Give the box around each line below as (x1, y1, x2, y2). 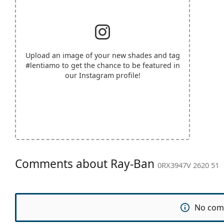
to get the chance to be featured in (59, 60, 180, 70)
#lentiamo (25, 60, 60, 70)
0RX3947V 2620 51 (157, 159, 219, 170)
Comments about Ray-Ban (15, 155, 157, 171)
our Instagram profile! (64, 70, 140, 80)
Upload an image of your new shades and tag (25, 50, 180, 60)
